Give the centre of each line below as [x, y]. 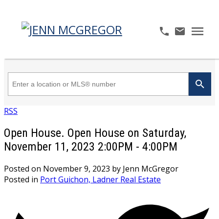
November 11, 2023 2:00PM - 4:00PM [91, 146]
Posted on [23, 168]
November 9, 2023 [77, 168]
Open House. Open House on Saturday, [95, 133]
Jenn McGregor [151, 168]
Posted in [21, 179]
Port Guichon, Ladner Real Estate [100, 179]
